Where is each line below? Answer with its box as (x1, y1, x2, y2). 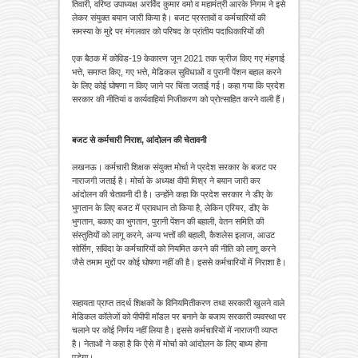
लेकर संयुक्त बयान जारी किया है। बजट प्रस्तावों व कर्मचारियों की (72, 12, 265, 22)
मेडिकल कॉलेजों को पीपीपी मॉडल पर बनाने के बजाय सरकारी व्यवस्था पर (72, 311, 286, 321)
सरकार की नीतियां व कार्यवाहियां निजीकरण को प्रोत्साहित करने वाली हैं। (72, 93, 285, 104)
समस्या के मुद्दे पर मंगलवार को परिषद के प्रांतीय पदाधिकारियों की (72, 26, 264, 36)
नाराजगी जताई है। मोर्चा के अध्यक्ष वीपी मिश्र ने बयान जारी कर (72, 175, 261, 185)
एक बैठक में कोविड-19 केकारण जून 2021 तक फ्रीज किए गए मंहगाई (72, 53, 284, 63)
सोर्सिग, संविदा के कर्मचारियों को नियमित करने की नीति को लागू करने (72, 243, 276, 253)
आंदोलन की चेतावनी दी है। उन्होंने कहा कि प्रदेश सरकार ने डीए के (72, 189, 272, 199)
